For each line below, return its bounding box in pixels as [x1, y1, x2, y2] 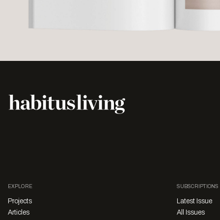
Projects [8, 197, 32, 205]
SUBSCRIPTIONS [177, 184, 219, 189]
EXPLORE [8, 184, 32, 189]
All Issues [177, 209, 205, 216]
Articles [8, 209, 29, 216]
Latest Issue [177, 197, 212, 205]
